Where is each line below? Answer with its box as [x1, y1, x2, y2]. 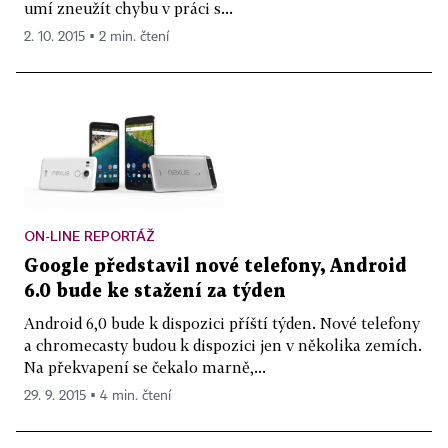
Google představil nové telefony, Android [24, 257, 407, 275]
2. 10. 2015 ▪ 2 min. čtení [24, 30, 169, 45]
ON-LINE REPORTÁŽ [24, 226, 155, 244]
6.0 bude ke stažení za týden [24, 282, 286, 300]
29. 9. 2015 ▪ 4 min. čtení [24, 388, 171, 403]
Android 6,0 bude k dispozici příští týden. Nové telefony [24, 313, 420, 332]
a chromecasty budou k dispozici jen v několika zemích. [24, 335, 422, 354]
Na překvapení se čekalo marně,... [24, 357, 266, 376]
